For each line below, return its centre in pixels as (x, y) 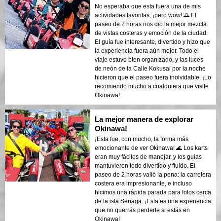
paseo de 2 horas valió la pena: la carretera (153, 174)
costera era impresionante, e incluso (143, 183)
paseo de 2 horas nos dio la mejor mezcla (151, 24)
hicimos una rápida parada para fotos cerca (153, 192)
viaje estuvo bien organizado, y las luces (149, 59)
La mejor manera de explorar (144, 119)
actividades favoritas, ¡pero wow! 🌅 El (146, 15)
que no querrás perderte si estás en (142, 210)
